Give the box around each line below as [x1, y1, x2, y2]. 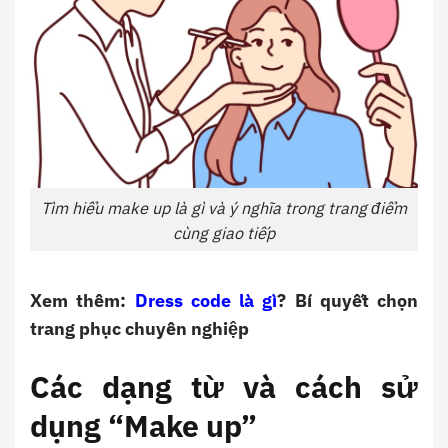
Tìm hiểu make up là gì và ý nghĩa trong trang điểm [41, 196, 407, 218]
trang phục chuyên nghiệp [30, 317, 249, 341]
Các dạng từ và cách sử [30, 366, 418, 406]
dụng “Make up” [30, 405, 257, 445]
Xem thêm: [30, 289, 135, 313]
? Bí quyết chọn [277, 289, 418, 313]
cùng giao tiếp [173, 221, 275, 243]
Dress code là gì [134, 289, 278, 313]
